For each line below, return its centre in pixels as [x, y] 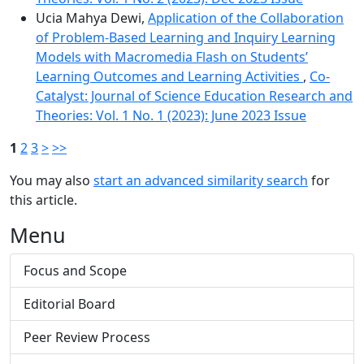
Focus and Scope [75, 271]
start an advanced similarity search [201, 180]
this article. [43, 200]
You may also [52, 180]
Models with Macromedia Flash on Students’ [172, 57]
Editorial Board [69, 304]
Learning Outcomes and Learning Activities [169, 76]
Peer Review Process [87, 337]
